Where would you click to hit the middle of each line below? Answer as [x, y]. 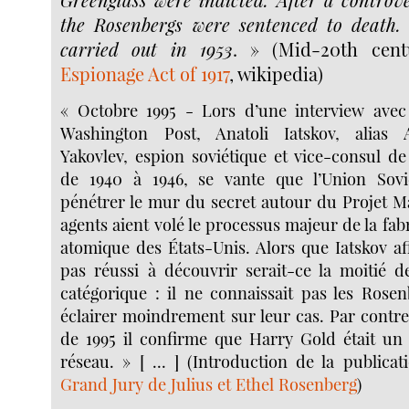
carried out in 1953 [147, 48]
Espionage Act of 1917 [145, 73]
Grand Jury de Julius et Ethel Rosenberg [209, 384]
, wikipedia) [277, 73]
